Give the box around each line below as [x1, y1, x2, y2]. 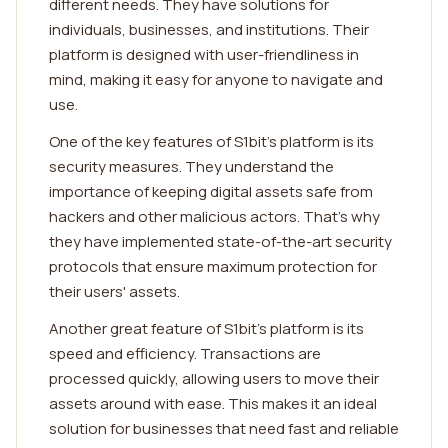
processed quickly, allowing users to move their [49, 368, 379, 389]
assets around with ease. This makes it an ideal [49, 393, 377, 414]
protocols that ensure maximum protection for [49, 256, 377, 277]
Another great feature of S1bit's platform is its [49, 318, 364, 339]
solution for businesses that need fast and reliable [49, 418, 399, 439]
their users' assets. [49, 281, 180, 302]
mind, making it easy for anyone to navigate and [49, 69, 383, 90]
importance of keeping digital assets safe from [49, 181, 373, 202]
